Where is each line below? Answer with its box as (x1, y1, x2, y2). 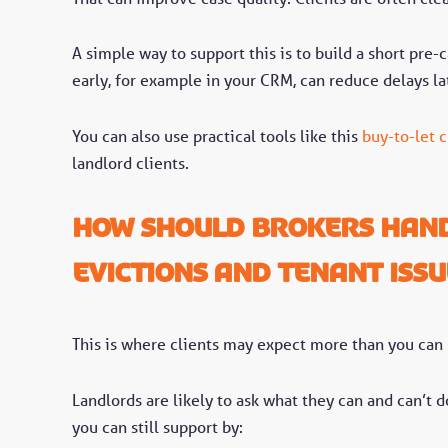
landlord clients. (72, 153, 189, 174)
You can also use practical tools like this (72, 126, 362, 147)
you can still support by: (72, 416, 243, 437)
